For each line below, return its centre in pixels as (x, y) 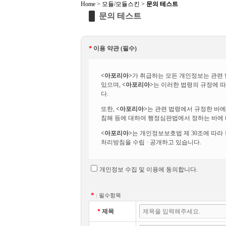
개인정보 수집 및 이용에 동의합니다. (149, 169)
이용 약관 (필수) (114, 48)
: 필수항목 (108, 195)
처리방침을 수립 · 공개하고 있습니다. (151, 142)
